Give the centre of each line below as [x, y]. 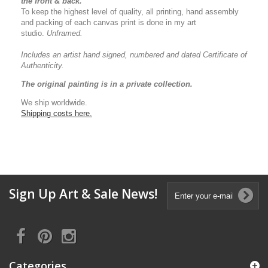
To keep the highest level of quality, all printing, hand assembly [130, 12]
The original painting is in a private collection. [107, 84]
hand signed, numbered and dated [142, 55]
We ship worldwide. [54, 103]
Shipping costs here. [57, 113]
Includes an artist [52, 55]
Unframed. [65, 33]
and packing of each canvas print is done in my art [109, 22]
